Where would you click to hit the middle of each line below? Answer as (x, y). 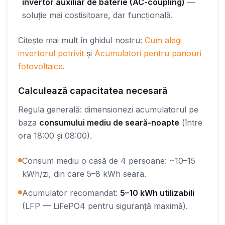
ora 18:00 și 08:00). (55, 135)
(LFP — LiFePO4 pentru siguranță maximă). (105, 206)
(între (191, 122)
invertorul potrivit (51, 53)
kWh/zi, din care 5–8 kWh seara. (84, 174)
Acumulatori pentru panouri (148, 53)
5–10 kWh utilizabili (157, 193)
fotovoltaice (40, 66)
